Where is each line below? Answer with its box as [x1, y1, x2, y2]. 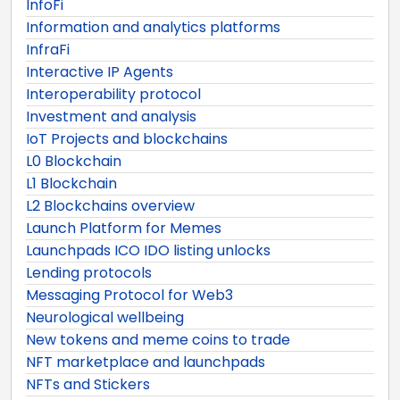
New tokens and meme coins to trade [26, 329, 290, 350]
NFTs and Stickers [26, 373, 150, 395]
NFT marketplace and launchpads [26, 351, 265, 372]
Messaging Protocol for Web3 [26, 284, 233, 305]
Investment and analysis [26, 105, 196, 127]
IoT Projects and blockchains [26, 128, 228, 149]
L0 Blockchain [26, 150, 121, 171]
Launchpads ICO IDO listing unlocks [26, 239, 271, 261]
